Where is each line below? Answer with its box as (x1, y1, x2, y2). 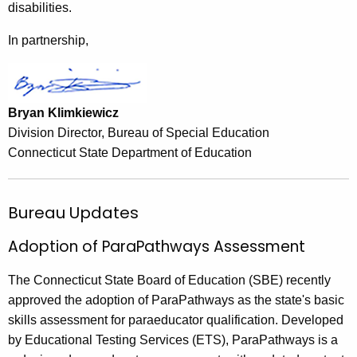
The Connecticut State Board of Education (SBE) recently (8, 273, 331, 288)
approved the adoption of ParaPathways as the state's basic (8, 293, 344, 308)
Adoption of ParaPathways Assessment (8, 236, 305, 258)
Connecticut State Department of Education (8, 146, 252, 160)
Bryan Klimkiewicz (8, 106, 119, 120)
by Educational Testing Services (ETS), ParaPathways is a (8, 333, 338, 347)
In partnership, (8, 33, 88, 48)
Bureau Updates (8, 202, 139, 225)
